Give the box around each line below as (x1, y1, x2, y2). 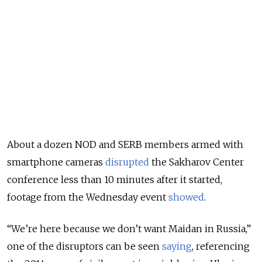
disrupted (105, 156, 149, 168)
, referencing (192, 240, 250, 253)
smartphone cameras (7, 156, 105, 168)
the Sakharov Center (149, 156, 244, 168)
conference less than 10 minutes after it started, (7, 174, 222, 186)
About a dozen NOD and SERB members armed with (7, 139, 243, 151)
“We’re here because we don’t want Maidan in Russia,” (7, 223, 251, 235)
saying (162, 240, 192, 253)
